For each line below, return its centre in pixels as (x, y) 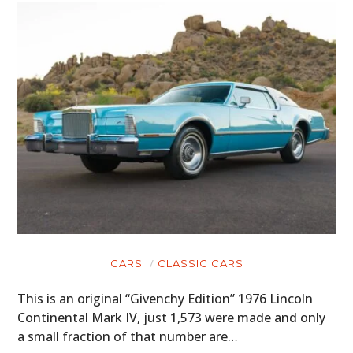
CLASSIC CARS (200, 264)
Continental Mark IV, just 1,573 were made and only (172, 318)
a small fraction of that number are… (128, 337)
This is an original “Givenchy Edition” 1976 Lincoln (165, 299)
